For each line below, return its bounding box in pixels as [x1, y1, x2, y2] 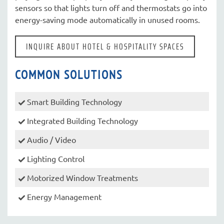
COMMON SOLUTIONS [15, 67, 122, 82]
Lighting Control [25, 153, 84, 163]
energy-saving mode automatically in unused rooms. [15, 14, 200, 24]
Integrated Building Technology [25, 115, 138, 125]
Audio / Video [25, 134, 76, 144]
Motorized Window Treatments [25, 172, 138, 182]
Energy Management [25, 191, 101, 201]
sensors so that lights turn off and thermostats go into [15, 2, 207, 12]
